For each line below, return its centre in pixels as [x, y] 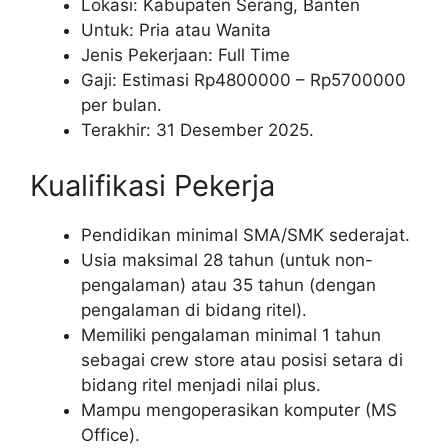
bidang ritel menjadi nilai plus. [201, 384]
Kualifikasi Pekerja [152, 185]
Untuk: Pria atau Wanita [176, 30]
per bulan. [121, 105]
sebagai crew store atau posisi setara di [242, 359]
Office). [110, 434]
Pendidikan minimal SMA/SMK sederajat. [245, 234]
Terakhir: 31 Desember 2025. [197, 130]
